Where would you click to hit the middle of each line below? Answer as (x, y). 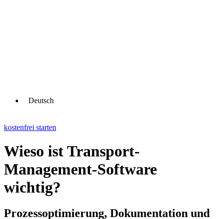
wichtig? (32, 187)
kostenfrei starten (30, 127)
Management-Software (80, 169)
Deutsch (41, 100)
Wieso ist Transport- (72, 151)
